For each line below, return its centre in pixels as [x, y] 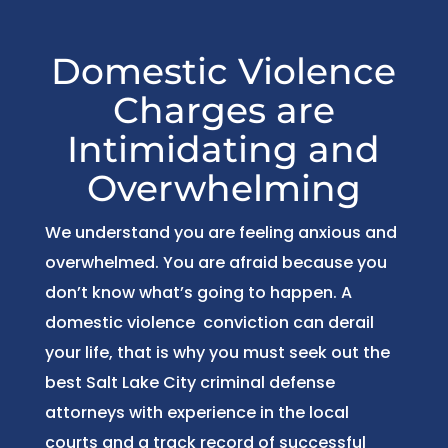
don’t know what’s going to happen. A [198, 292]
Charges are [223, 109]
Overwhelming [223, 187]
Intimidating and [224, 148]
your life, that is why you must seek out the [217, 352]
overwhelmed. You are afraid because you [215, 262]
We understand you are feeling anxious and [220, 232]
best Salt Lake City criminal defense [189, 382]
